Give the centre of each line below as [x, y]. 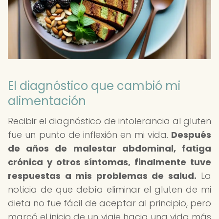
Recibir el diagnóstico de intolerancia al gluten [109, 121]
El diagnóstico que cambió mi [94, 86]
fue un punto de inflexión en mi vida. [89, 135]
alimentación [47, 101]
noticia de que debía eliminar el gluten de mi [109, 189]
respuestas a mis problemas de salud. [102, 176]
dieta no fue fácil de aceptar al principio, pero [109, 203]
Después [191, 135]
